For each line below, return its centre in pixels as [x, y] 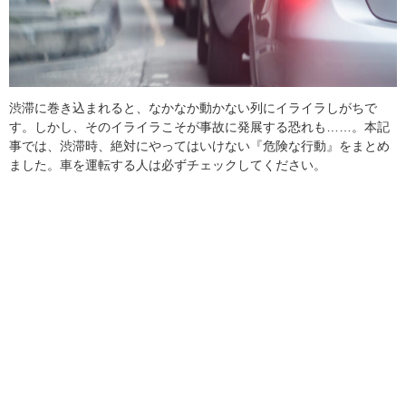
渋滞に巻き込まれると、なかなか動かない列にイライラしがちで [193, 108]
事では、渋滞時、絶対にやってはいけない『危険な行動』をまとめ [199, 146]
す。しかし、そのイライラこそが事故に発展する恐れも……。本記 [199, 127]
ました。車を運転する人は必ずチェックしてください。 [168, 165]
